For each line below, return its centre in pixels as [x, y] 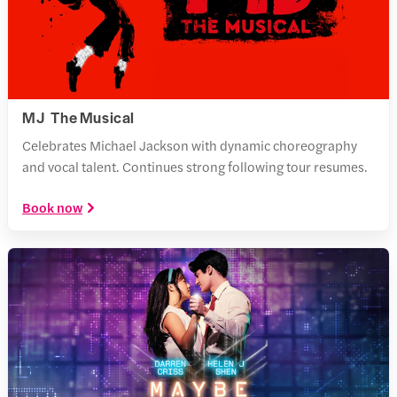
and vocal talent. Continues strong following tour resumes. [195, 166]
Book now [52, 206]
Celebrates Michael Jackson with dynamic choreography [190, 144]
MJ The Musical [78, 117]
